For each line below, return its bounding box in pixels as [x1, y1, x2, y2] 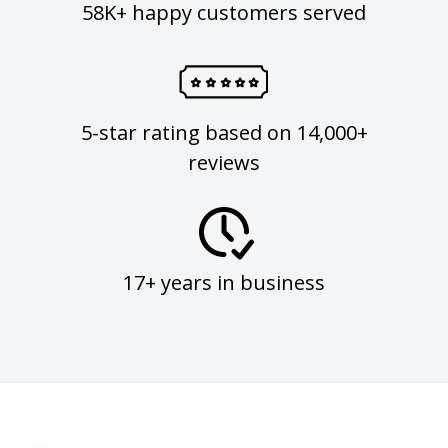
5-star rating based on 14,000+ [80, 119, 368, 146]
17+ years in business [123, 269, 325, 296]
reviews [188, 149, 260, 176]
